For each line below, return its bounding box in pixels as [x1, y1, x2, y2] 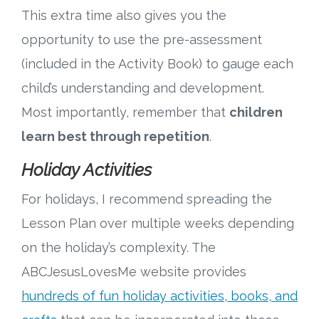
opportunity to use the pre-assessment [21, 32, 262, 48]
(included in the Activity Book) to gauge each [21, 56, 293, 72]
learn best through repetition [21, 129, 209, 145]
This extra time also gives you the [21, 8, 226, 23]
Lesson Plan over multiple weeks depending [21, 216, 294, 231]
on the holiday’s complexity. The [21, 240, 216, 256]
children [229, 105, 283, 120]
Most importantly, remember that [21, 105, 229, 120]
